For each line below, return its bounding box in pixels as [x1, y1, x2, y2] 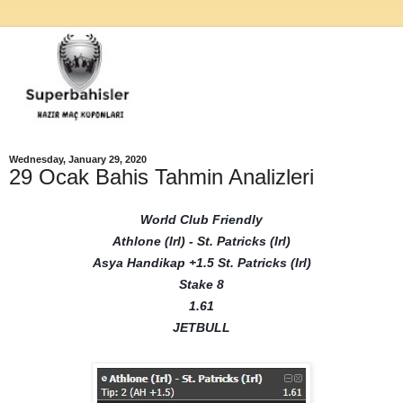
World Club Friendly [140, 211, 263, 227]
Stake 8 [179, 276, 224, 291]
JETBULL [173, 319, 230, 335]
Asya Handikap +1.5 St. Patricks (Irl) [92, 255, 311, 270]
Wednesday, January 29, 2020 [9, 153, 147, 165]
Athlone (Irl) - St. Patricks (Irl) [112, 233, 291, 248]
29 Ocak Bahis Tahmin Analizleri [9, 164, 314, 189]
